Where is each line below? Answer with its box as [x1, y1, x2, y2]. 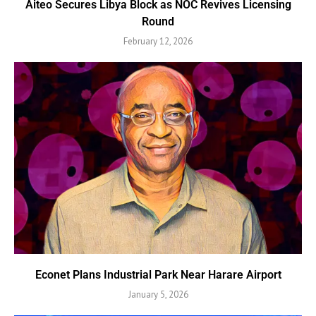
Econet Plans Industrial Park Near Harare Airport [35, 268, 281, 282]
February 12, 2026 [123, 35, 193, 48]
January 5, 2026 [128, 288, 188, 301]
